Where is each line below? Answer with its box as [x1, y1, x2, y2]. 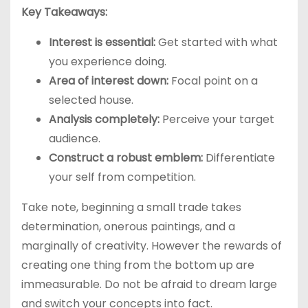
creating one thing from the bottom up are [21, 257, 254, 274]
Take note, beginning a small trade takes [21, 199, 241, 216]
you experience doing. [49, 54, 166, 70]
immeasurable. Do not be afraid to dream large [21, 276, 277, 293]
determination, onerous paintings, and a [21, 219, 235, 235]
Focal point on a [168, 73, 258, 89]
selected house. [49, 92, 133, 109]
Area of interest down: [49, 73, 168, 89]
